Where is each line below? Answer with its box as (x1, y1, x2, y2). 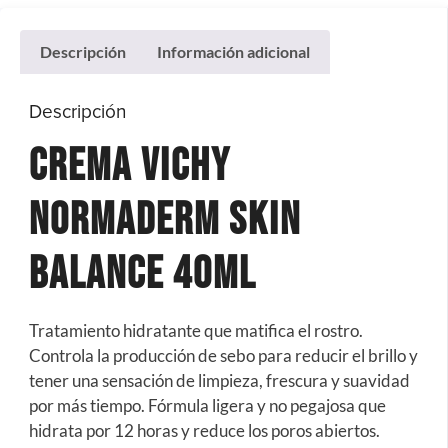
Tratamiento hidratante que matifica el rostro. (28, 319, 363, 341)
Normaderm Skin (28, 192, 301, 248)
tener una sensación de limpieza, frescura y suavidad (28, 369, 410, 391)
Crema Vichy (28, 138, 231, 194)
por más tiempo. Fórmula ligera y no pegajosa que (28, 394, 386, 416)
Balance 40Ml (28, 246, 256, 302)
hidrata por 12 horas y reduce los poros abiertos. (28, 419, 380, 441)
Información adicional (156, 41, 310, 61)
